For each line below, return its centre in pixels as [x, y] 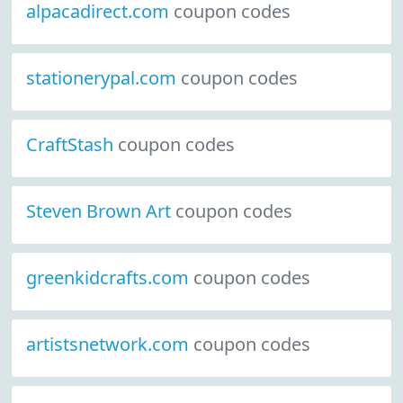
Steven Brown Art [101, 211]
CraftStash [72, 144]
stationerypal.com [103, 78]
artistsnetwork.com [110, 344]
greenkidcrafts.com [110, 278]
